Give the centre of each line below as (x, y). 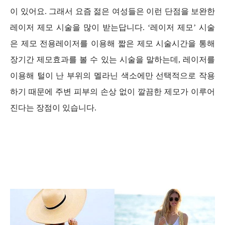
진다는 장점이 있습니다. (53, 107)
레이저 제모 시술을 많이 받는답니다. (79, 27)
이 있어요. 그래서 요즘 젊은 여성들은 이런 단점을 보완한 (113, 11)
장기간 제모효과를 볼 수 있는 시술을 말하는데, (96, 59)
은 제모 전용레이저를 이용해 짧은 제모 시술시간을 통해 (113, 43)
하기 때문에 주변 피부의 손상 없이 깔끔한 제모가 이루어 (113, 91)
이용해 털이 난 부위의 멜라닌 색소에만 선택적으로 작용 (113, 75)
